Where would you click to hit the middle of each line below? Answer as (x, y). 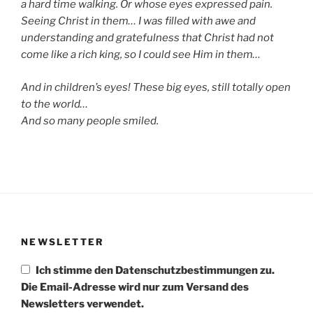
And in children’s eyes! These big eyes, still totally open (156, 87)
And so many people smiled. (90, 121)
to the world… (54, 104)
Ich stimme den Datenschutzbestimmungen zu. (155, 270)
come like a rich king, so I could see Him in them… (141, 54)
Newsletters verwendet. (82, 304)
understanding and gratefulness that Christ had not (147, 38)
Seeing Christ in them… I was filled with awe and (138, 21)
